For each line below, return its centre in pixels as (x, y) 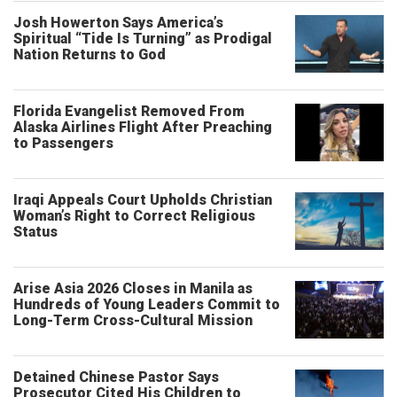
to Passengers (63, 143)
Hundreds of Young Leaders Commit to (147, 304)
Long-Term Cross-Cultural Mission (133, 320)
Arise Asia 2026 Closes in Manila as (133, 288)
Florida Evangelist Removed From (129, 111)
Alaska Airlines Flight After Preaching (143, 127)
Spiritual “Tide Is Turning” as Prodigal (143, 39)
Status (35, 232)
